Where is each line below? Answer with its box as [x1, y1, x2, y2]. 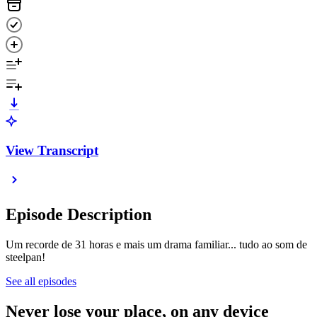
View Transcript [6, 142, 98, 158]
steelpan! [6, 251, 45, 264]
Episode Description [6, 205, 151, 224]
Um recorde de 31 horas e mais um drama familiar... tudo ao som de [6, 238, 307, 251]
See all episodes [6, 275, 76, 288]
